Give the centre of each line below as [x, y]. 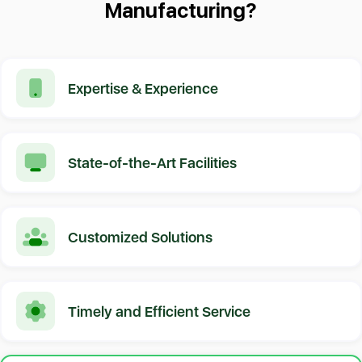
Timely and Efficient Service [159, 311]
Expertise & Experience [143, 88]
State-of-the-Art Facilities [152, 162]
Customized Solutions [140, 237]
